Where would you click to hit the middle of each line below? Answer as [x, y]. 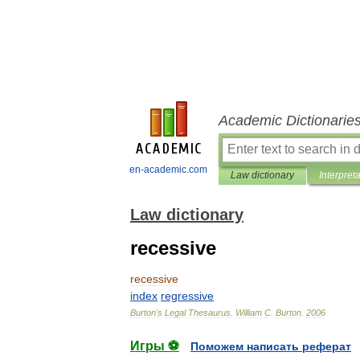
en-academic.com [168, 170]
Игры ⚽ [155, 346]
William [249, 313]
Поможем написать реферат [271, 346]
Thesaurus [209, 313]
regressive [187, 296]
